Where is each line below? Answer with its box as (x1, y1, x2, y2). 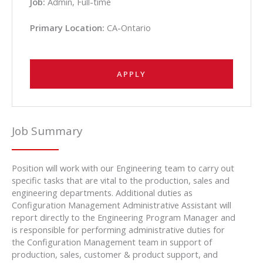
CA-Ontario (104, 21, 151, 33)
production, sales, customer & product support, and (12, 248, 218, 261)
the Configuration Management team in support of (12, 236, 212, 248)
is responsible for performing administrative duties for (12, 224, 225, 236)
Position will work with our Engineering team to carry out (12, 162, 234, 174)
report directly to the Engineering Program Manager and (12, 211, 235, 224)
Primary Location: (30, 21, 104, 33)
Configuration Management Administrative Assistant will (12, 199, 231, 211)
